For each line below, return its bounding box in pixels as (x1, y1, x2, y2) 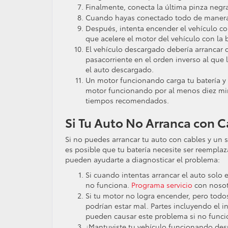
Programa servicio (131, 180, 192, 190)
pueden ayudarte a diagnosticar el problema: (65, 154, 220, 164)
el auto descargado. (85, 64, 154, 74)
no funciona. (85, 180, 131, 190)
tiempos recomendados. (85, 95, 169, 105)
